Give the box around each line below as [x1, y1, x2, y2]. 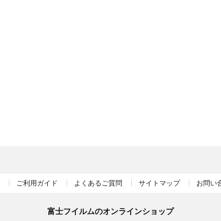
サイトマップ [138, 179, 180, 187]
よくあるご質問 [74, 179, 122, 187]
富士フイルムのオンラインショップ [47, 207, 174, 216]
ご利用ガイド [16, 179, 58, 187]
